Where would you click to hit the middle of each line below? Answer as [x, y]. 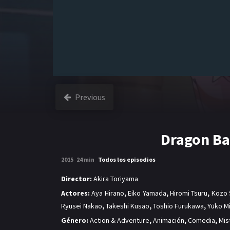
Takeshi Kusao [128, 206]
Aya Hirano [108, 193]
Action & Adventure [120, 221]
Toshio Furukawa [178, 206]
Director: [76, 179]
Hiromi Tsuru [189, 193]
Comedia [202, 221]
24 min [86, 159]
